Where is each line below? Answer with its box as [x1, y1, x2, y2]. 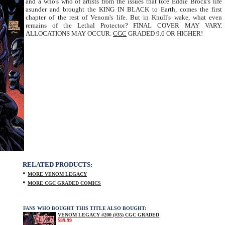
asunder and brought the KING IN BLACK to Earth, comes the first [26, 6, 222, 13]
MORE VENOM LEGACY [28, 171, 87, 177]
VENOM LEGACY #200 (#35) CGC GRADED [58, 212, 160, 217]
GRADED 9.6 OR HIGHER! [127, 30, 203, 37]
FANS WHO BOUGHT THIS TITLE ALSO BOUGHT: [23, 205, 146, 211]
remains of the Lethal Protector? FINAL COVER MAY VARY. [26, 22, 222, 29]
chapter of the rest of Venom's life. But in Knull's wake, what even [26, 14, 222, 21]
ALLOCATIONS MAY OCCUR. [26, 30, 113, 37]
